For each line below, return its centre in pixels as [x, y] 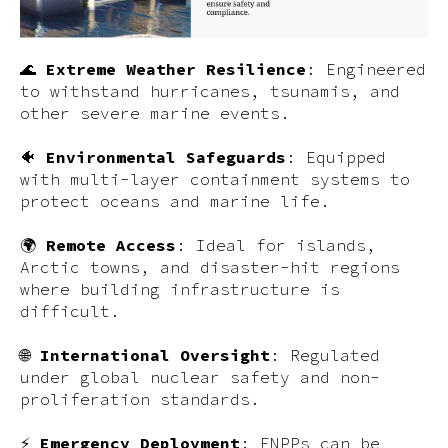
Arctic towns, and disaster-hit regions [210, 267]
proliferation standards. [140, 399]
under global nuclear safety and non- [200, 377]
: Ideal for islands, [276, 245]
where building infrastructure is [180, 289]
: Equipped [336, 157]
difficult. [70, 311]
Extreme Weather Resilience [176, 69]
